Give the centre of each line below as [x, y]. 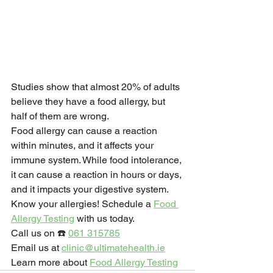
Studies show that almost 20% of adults [97, 87]
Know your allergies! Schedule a [82, 204]
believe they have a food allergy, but [89, 102]
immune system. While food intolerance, [97, 160]
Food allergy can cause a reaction [85, 131]
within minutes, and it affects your [83, 146]
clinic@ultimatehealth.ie [113, 248]
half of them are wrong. [60, 116]
